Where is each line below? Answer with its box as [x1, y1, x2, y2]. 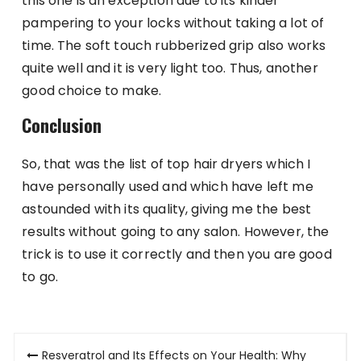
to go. [22, 267, 59, 286]
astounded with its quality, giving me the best [22, 199, 312, 218]
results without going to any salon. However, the [22, 222, 330, 241]
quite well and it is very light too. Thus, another [22, 58, 318, 77]
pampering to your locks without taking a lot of [22, 13, 325, 32]
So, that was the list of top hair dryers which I [22, 154, 311, 173]
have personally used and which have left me [22, 176, 313, 196]
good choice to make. [22, 81, 162, 100]
